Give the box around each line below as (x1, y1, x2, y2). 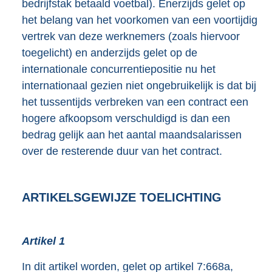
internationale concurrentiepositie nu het (22, 63, 216, 76)
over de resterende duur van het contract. (22, 145, 222, 158)
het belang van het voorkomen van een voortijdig (22, 14, 257, 27)
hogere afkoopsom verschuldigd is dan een (22, 112, 230, 125)
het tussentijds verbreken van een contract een (22, 96, 248, 109)
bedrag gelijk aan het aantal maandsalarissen (22, 129, 242, 141)
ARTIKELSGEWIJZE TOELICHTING (22, 190, 222, 204)
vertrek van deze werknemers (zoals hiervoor (22, 30, 240, 43)
